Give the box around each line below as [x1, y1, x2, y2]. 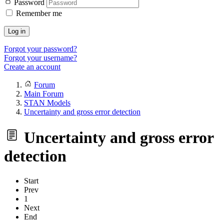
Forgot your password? [4, 44, 77, 53]
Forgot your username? [4, 53, 77, 62]
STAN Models [24, 98, 70, 107]
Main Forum [24, 89, 63, 98]
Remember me [16, 9, 62, 17]
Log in [8, 27, 25, 35]
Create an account [4, 62, 60, 71]
